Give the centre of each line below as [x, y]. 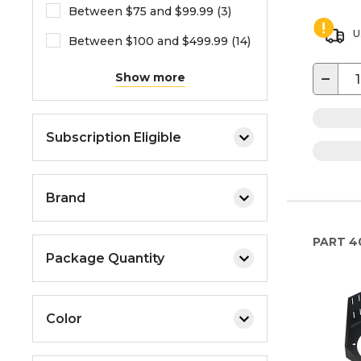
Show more [150, 77]
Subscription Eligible [114, 137]
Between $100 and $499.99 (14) [160, 41]
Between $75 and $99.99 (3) [150, 11]
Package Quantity [105, 258]
